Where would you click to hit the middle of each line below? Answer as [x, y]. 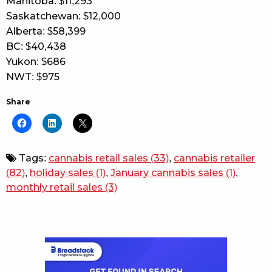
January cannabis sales [167, 172]
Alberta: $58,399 [46, 31]
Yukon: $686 [36, 61]
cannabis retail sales [98, 158]
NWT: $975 [33, 76]
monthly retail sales [54, 187]
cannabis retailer [214, 158]
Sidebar [30, 242]
